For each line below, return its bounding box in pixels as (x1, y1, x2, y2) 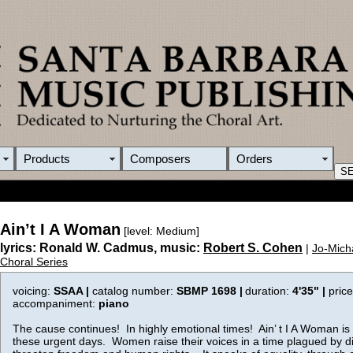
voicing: (13, 284, 54, 297)
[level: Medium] (121, 225, 199, 237)
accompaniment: (13, 297, 98, 310)
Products (24, 152, 70, 165)
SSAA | (54, 284, 92, 297)
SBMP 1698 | (176, 284, 243, 297)
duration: (245, 284, 289, 297)
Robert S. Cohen (203, 241, 303, 255)
